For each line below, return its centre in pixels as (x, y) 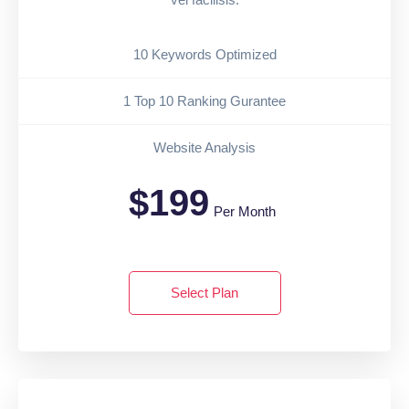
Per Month (245, 211)
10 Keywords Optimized (204, 54)
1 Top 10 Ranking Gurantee (204, 100)
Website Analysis (204, 147)
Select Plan (204, 292)
